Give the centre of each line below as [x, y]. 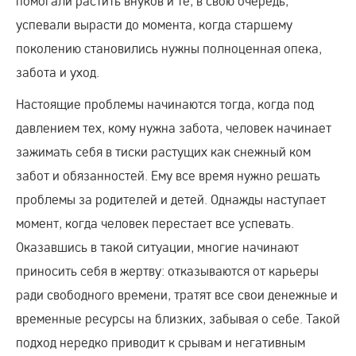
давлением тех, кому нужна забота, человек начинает [174, 128]
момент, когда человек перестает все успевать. [155, 223]
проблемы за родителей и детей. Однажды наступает [171, 199]
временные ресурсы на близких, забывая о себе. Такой [178, 318]
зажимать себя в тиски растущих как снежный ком [163, 151]
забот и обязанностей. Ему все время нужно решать [168, 175]
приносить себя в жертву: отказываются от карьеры [167, 271]
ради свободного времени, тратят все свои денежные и [177, 294]
